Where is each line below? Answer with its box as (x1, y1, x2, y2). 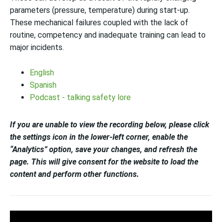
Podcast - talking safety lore (30, 93, 131, 102)
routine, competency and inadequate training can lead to (10, 30, 206, 40)
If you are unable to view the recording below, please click (10, 120, 209, 129)
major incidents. (10, 43, 64, 52)
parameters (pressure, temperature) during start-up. (10, 5, 190, 15)
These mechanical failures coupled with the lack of (10, 18, 188, 27)
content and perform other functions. (10, 169, 139, 179)
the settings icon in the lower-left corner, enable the (10, 132, 188, 142)
